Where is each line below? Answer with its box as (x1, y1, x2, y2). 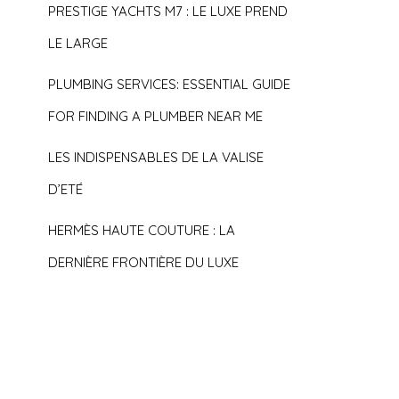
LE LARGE (48, 35, 109, 52)
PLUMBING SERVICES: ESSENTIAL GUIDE (48, 76, 291, 93)
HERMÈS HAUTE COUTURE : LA (48, 222, 236, 239)
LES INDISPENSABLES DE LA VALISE (48, 149, 265, 166)
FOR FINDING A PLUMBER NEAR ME (48, 108, 264, 125)
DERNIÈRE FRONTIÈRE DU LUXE (48, 254, 240, 271)
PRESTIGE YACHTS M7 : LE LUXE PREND (48, 3, 289, 20)
